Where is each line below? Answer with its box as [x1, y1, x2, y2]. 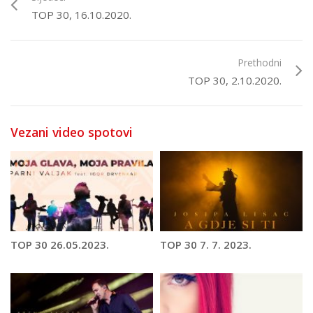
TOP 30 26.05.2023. [10, 237, 109, 252]
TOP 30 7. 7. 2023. [160, 237, 252, 252]
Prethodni [238, 56, 282, 69]
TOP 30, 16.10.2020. [31, 8, 131, 22]
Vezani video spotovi [10, 124, 133, 140]
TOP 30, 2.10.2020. [188, 73, 282, 87]
